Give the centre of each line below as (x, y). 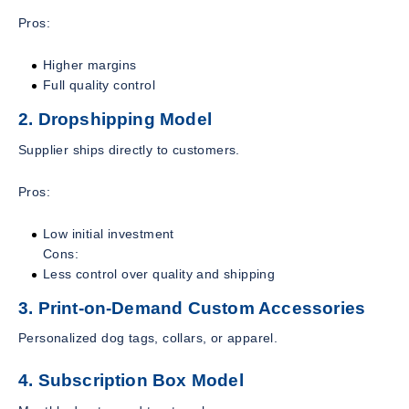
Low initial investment (109, 233)
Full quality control (99, 84)
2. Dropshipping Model (115, 119)
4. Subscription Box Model (131, 381)
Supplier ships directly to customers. (129, 149)
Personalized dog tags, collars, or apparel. (148, 338)
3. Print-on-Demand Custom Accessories (192, 308)
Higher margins (90, 64)
